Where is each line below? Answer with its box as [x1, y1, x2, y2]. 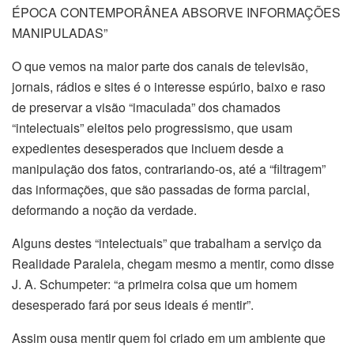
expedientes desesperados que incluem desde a [12, 139, 284, 158]
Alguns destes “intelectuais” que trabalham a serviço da [12, 234, 322, 253]
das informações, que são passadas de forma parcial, [12, 180, 310, 199]
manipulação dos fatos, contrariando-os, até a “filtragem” [12, 160, 326, 179]
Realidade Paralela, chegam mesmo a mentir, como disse [12, 254, 334, 273]
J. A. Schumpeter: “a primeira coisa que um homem [12, 275, 297, 294]
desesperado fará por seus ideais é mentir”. [12, 296, 254, 314]
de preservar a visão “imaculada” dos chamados [12, 98, 281, 117]
